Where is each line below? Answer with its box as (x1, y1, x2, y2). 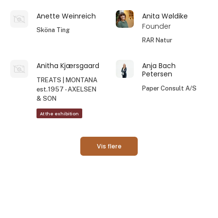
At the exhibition (40, 110, 79, 117)
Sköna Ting (36, 26, 70, 34)
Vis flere (96, 142, 122, 151)
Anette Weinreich (36, 11, 96, 21)
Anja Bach (142, 61, 176, 71)
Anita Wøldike (142, 11, 188, 21)
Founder (142, 21, 171, 31)
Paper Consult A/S (142, 84, 197, 92)
